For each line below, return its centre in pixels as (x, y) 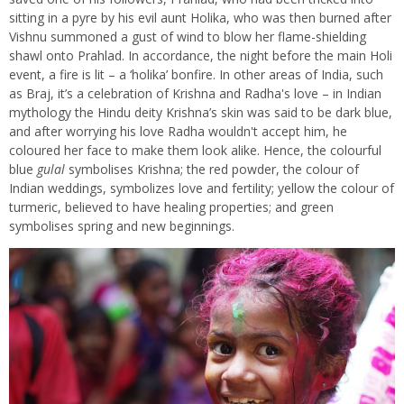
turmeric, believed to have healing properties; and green (171, 207)
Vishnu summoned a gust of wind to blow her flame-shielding (188, 36)
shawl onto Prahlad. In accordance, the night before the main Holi (201, 55)
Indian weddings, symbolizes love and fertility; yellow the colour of (202, 188)
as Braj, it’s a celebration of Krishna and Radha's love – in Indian (195, 93)
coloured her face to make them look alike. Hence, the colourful (195, 150)
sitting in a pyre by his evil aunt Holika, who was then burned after (200, 17)
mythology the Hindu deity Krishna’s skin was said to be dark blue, (201, 112)
